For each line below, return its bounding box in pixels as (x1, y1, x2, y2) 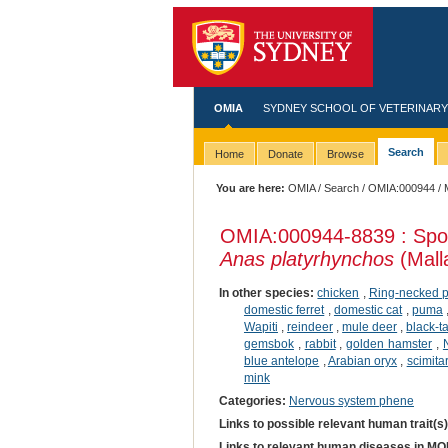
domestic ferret (243, 302, 325, 317)
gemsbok (243, 336, 294, 351)
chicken (317, 285, 360, 300)
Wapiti (243, 319, 278, 334)
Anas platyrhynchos (219, 247, 394, 270)
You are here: (216, 182, 286, 194)
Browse (326, 148, 364, 161)
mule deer (342, 319, 398, 334)
